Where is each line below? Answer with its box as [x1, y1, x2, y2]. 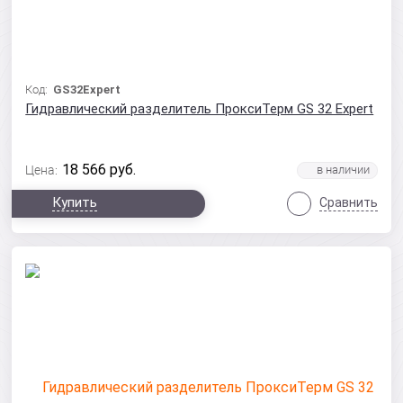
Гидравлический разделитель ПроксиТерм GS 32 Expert [25, 101, 374, 117]
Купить [52, 194, 98, 210]
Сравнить [318, 195, 378, 210]
